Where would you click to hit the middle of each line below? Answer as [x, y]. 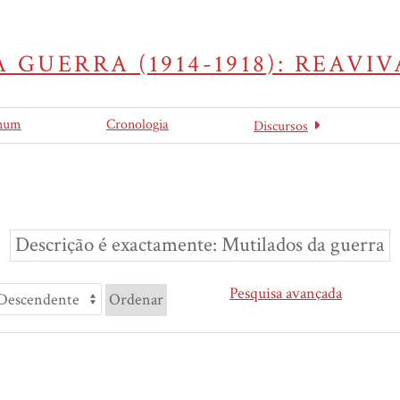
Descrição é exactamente [114, 245]
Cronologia [137, 125]
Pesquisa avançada [286, 293]
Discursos [281, 126]
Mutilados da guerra [303, 245]
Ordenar [136, 300]
